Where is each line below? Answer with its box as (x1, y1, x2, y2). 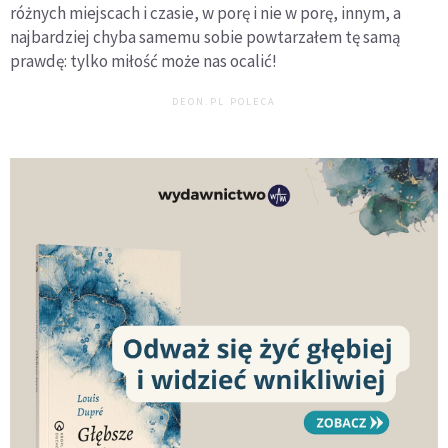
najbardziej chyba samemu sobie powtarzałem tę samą (10, 26, 401, 49)
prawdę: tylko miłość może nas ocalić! (10, 50, 277, 73)
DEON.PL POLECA (172, 95, 276, 109)
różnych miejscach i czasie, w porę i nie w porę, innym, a (10, 2, 401, 25)
